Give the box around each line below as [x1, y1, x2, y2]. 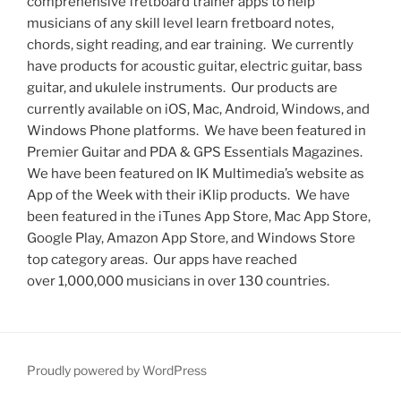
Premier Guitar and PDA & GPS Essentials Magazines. [27, 144, 365, 160]
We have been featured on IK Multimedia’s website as [27, 166, 364, 182]
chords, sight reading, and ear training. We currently [27, 37, 354, 53]
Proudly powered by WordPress [27, 363, 207, 378]
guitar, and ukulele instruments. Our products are [27, 80, 337, 96]
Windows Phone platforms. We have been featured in [27, 123, 366, 139]
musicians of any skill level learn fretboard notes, [27, 15, 334, 31]
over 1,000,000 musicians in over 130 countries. [27, 273, 329, 289]
